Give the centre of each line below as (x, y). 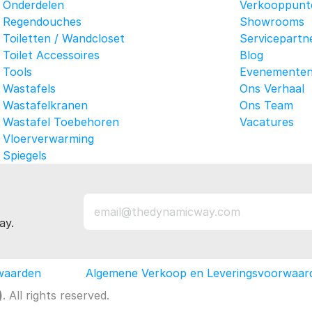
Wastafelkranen (45, 105)
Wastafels (29, 88)
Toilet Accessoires (51, 55)
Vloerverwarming (48, 139)
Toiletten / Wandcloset (64, 38)
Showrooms (272, 22)
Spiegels (25, 155)
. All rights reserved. (56, 295)
